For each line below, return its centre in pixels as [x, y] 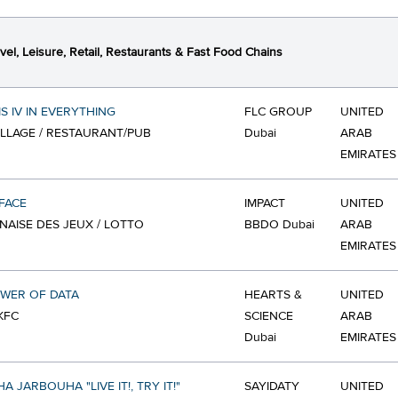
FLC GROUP [278, 112]
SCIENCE [269, 316]
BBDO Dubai [279, 225]
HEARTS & [273, 295]
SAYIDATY [272, 386]
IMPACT [265, 203]
